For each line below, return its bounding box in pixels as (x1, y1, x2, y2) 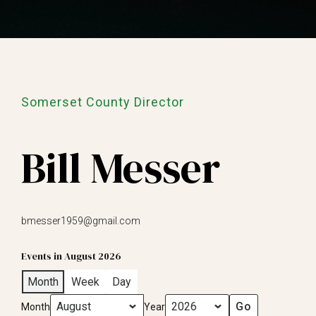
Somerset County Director (21, 95, 184, 109)
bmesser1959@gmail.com (21, 215, 140, 226)
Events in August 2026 (21, 249, 121, 263)
